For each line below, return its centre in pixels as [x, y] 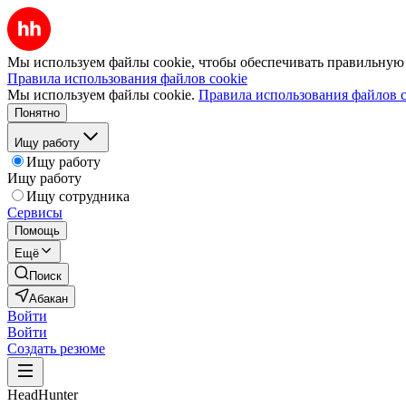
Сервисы [35, 213]
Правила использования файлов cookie [127, 78]
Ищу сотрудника [78, 196]
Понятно [37, 113]
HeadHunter [43, 395]
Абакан [48, 299]
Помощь [37, 231]
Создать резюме [56, 348]
